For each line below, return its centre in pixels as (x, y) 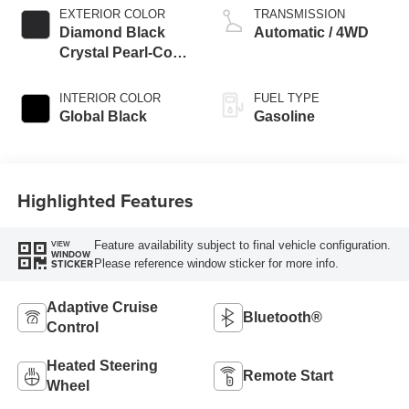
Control (72, 328)
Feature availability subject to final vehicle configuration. (242, 245)
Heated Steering (102, 366)
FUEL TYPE (287, 99)
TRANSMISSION (299, 15)
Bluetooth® (283, 318)
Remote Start (288, 376)
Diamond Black (112, 33)
